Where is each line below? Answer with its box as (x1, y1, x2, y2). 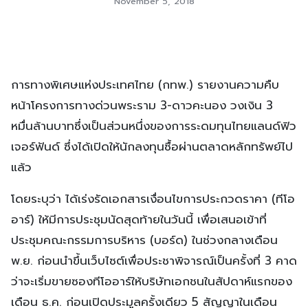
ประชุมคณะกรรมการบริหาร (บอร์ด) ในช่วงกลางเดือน (11, 230, 278, 249)
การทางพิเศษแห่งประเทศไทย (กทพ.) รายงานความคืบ (11, 75, 279, 93)
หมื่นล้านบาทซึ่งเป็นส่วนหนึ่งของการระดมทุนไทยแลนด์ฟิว (11, 116, 296, 135)
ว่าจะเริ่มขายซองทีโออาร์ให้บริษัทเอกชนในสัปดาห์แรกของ (11, 272, 292, 290)
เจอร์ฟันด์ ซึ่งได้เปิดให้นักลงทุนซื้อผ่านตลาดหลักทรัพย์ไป (11, 137, 293, 155)
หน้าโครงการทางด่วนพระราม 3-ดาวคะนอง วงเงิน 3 (11, 96, 273, 114)
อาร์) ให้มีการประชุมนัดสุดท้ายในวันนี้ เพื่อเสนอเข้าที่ (11, 210, 267, 228)
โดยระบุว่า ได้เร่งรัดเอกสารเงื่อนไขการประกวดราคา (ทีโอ (11, 189, 295, 208)
